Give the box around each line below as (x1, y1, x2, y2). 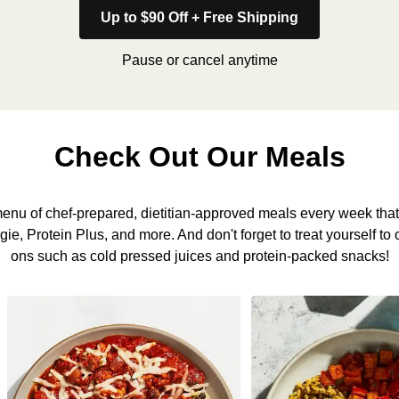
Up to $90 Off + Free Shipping (101, 10, 298, 25)
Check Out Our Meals (53, 141, 346, 173)
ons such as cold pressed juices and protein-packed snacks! (10, 248, 389, 264)
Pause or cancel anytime (121, 53, 278, 68)
